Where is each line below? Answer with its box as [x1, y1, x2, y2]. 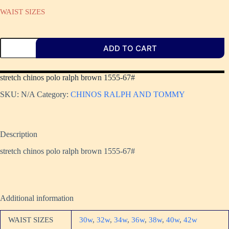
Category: [37, 89, 71, 99]
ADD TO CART [103, 43, 157, 53]
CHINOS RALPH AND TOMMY [71, 89, 185, 99]
